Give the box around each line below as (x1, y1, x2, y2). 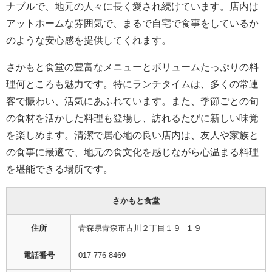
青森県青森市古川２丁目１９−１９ (78, 223, 202, 232)
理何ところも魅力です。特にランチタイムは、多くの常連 (6, 78, 259, 89)
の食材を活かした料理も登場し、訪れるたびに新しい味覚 (6, 112, 259, 123)
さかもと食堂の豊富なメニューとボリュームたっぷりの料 (6, 61, 259, 72)
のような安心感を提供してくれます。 (6, 35, 171, 45)
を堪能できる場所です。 (6, 163, 113, 174)
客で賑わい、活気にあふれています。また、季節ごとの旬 (6, 95, 259, 106)
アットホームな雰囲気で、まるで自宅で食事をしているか (6, 18, 259, 28)
